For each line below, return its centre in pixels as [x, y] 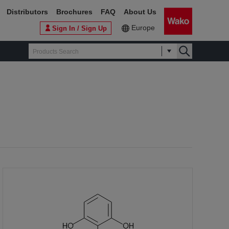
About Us [140, 12]
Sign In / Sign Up [79, 28]
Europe [143, 28]
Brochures [74, 12]
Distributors [27, 12]
